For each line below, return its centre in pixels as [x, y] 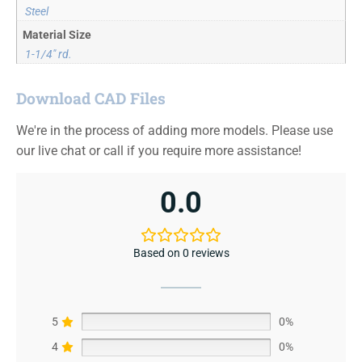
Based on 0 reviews [181, 253]
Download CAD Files [91, 99]
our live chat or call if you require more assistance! [159, 151]
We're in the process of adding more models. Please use [175, 131]
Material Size [57, 35]
